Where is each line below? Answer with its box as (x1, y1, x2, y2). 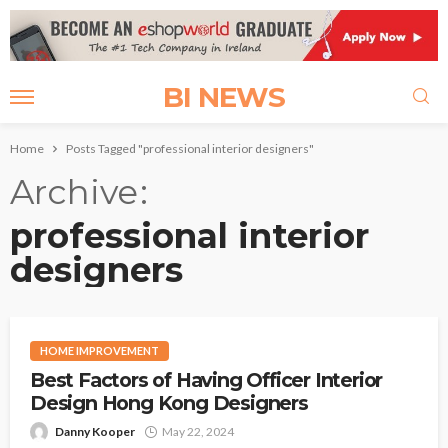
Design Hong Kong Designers (30, 390, 308, 415)
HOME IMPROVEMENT (40, 343, 159, 357)
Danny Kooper (55, 423, 135, 439)
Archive (10, 171, 138, 214)
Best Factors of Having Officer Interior (30, 367, 383, 392)
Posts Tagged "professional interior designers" (66, 141, 314, 157)
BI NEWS (163, 80, 285, 115)
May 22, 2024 (162, 423, 234, 439)
